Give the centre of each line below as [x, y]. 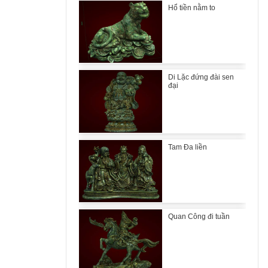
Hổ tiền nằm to [191, 8]
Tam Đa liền [187, 147]
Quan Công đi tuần [199, 216]
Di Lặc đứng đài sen [201, 77]
